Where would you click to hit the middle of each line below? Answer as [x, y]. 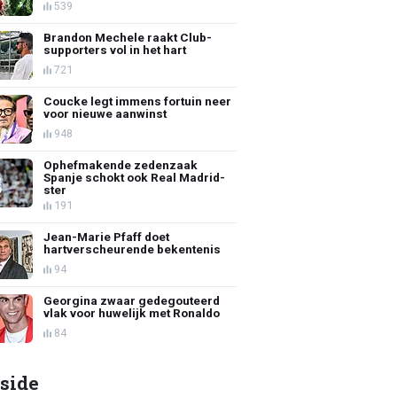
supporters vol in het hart [115, 49]
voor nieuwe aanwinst [105, 113]
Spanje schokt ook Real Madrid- [135, 177]
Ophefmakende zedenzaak [121, 164]
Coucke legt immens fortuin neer [138, 101]
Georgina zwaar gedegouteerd [132, 300]
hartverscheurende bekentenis [132, 249]
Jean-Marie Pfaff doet [107, 236]
